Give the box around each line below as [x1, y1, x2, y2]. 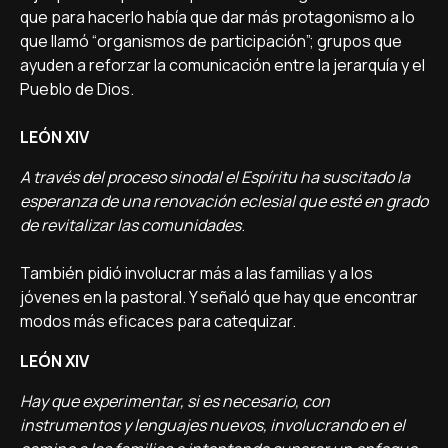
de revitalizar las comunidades [20, 214, 241, 236]
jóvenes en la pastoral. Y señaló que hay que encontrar [20, 286, 418, 308]
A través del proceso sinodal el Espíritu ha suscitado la [20, 166, 410, 188]
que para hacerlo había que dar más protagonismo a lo [20, 6, 415, 28]
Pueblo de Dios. [20, 78, 134, 100]
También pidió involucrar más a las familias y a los [20, 262, 373, 284]
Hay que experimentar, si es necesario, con [20, 390, 330, 412]
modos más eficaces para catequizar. [20, 310, 296, 332]
